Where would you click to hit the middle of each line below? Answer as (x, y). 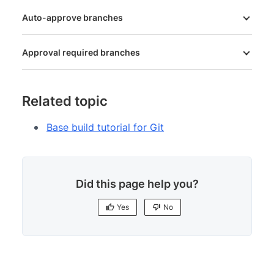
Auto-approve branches (72, 18)
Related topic (65, 101)
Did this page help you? (137, 184)
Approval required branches (81, 53)
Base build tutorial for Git (105, 128)
